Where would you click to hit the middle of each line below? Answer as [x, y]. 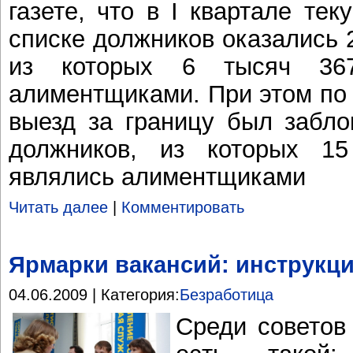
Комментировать [183, 208]
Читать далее [58, 208]
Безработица [227, 295]
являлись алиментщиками [157, 176]
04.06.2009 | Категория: [94, 295]
